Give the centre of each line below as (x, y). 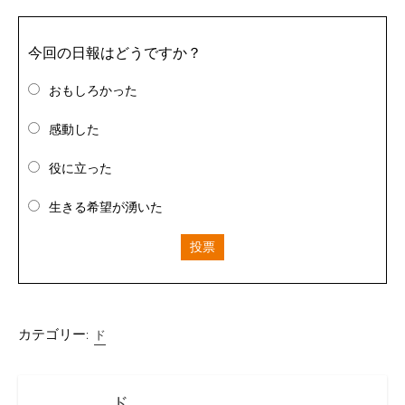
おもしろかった (93, 90)
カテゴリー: (53, 334)
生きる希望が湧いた (106, 207)
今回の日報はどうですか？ (115, 52)
